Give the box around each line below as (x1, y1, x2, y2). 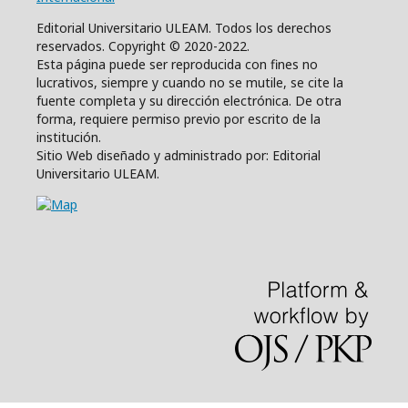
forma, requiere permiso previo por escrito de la (36, 110, 321, 128)
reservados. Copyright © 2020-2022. (36, 37, 250, 56)
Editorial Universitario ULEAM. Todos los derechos (36, 19, 331, 37)
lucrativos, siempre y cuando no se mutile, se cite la (36, 74, 343, 92)
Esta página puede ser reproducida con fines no (36, 56, 318, 74)
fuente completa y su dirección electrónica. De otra (36, 92, 342, 110)
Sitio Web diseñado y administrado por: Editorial (36, 147, 321, 165)
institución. (36, 128, 101, 147)
